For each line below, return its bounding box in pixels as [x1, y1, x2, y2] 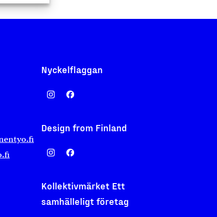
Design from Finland [41, 122, 127, 134]
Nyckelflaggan [41, 63, 103, 76]
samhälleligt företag [41, 195, 129, 207]
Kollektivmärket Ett [41, 180, 125, 192]
